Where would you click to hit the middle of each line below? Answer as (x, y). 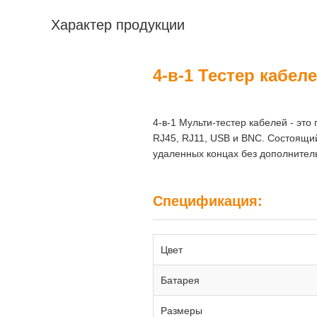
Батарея (180, 280)
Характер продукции (118, 25)
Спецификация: (208, 201)
